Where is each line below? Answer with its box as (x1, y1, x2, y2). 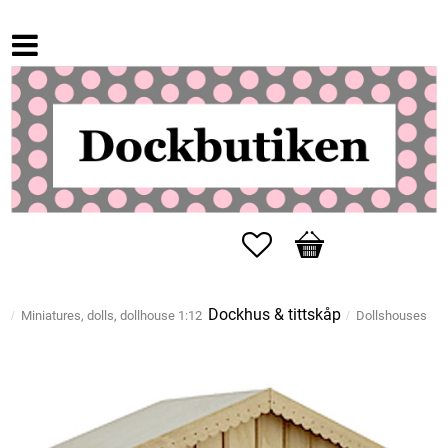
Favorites (271, 232, 336, 252)
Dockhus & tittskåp (208, 305, 341, 325)
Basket (294, 232, 342, 252)
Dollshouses (356, 308, 427, 324)
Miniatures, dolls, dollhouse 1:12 (21, 308, 202, 324)
